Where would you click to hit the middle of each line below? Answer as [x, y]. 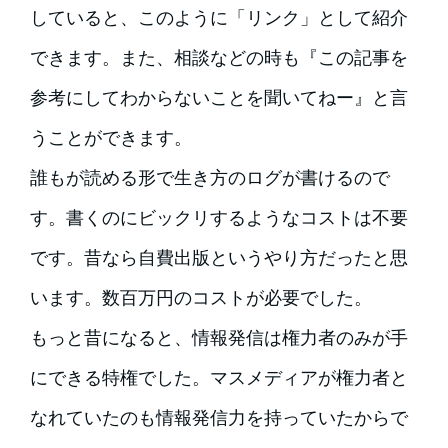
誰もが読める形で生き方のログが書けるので [209, 178]
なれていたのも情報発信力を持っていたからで [218, 418]
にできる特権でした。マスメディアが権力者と [218, 378]
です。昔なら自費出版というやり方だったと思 [218, 258]
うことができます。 [110, 138]
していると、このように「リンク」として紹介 [218, 18]
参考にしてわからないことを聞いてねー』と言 [218, 98]
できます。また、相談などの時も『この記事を [218, 58]
